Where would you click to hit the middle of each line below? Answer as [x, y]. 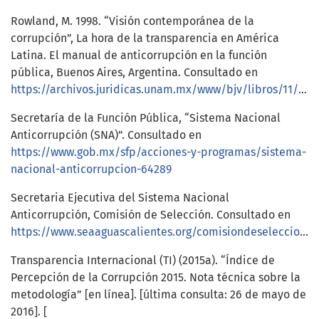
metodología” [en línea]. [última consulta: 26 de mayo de [158, 294]
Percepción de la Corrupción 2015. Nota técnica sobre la [156, 277]
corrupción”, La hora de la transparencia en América [145, 38]
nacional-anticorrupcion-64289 [91, 169]
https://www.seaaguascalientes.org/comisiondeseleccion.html [155, 231]
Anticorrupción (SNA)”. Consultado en [106, 135]
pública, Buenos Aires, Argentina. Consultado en [134, 72]
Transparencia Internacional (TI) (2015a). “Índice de [143, 260]
